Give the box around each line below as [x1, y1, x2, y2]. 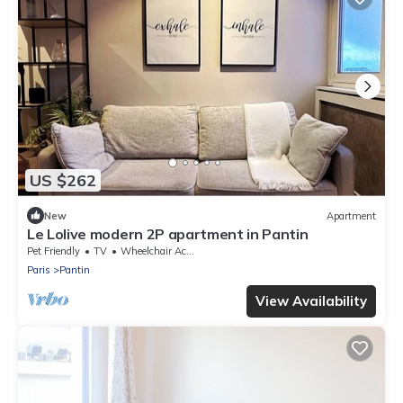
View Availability [255, 292, 367, 310]
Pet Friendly [27, 245, 80, 258]
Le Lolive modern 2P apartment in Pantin [27, 225, 309, 244]
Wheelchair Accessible [121, 245, 186, 258]
